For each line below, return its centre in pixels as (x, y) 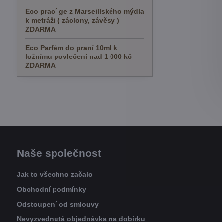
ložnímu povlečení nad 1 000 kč (78, 56)
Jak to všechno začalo (55, 174)
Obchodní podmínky (51, 189)
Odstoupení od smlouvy (57, 204)
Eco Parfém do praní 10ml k (71, 48)
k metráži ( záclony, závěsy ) (72, 20)
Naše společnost (59, 153)
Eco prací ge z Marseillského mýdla (84, 11)
